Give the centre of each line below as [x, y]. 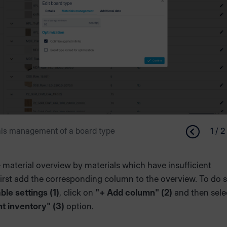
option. [79, 206]
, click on [77, 193]
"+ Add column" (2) [134, 193]
